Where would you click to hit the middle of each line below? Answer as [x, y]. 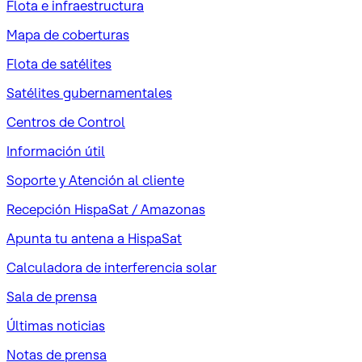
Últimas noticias [56, 325]
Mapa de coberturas [68, 34]
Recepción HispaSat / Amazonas [106, 209]
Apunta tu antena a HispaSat [94, 238]
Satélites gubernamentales [89, 93]
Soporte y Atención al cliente [95, 180]
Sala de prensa [52, 296]
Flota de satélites [59, 63]
